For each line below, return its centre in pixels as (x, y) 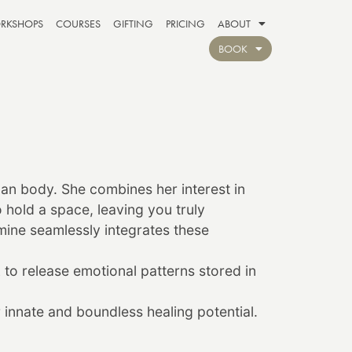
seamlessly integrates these (117, 230)
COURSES (78, 24)
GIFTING (133, 24)
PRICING (185, 24)
